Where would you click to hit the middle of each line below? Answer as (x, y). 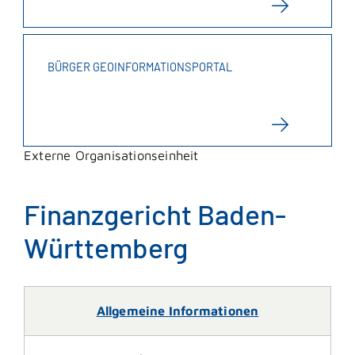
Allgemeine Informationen (177, 311)
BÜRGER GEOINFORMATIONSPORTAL (140, 67)
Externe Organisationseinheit (111, 155)
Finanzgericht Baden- (155, 214)
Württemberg (106, 247)
